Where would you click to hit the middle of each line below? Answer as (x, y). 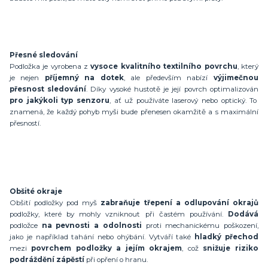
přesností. (25, 123)
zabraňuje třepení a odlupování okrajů (179, 202)
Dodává (243, 214)
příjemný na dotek (84, 77)
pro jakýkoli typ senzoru (60, 100)
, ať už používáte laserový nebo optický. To (183, 100)
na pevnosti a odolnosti (94, 225)
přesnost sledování (48, 89)
